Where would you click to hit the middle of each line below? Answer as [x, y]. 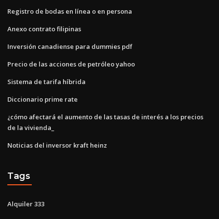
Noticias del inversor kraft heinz [57, 145]
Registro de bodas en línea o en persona [70, 11]
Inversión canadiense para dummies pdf [70, 46]
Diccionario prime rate [43, 99]
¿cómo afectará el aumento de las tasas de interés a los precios [105, 117]
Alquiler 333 [26, 204]
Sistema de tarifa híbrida [46, 81]
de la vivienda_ [31, 127]
